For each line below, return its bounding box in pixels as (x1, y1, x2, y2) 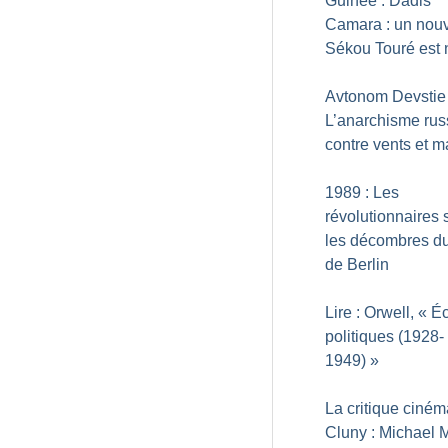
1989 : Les (325, 184, 399, 201)
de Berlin (325, 256, 389, 273)
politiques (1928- (325, 328, 444, 345)
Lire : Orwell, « (325, 304, 427, 321)
